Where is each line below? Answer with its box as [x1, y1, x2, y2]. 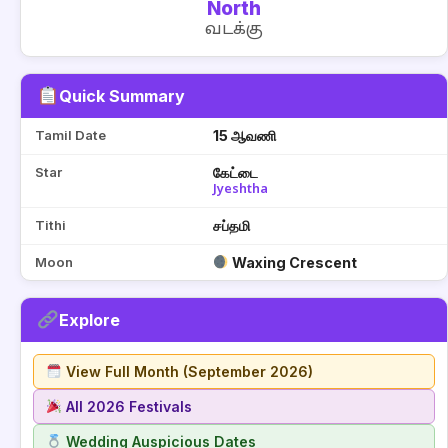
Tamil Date [35, 127, 106, 143]
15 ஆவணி [213, 127, 276, 144]
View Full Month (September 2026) [62, 363, 314, 380]
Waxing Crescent [229, 254, 358, 271]
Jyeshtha [213, 182, 268, 198]
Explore [58, 310, 120, 330]
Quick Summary [58, 86, 185, 106]
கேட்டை [213, 164, 258, 181]
